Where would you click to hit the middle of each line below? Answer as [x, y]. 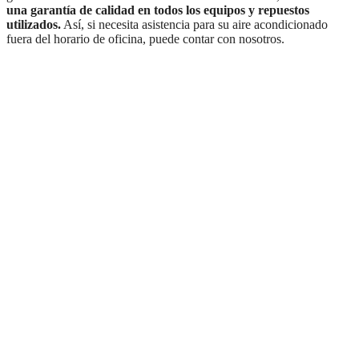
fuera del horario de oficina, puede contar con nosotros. [145, 39]
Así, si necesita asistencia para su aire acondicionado [194, 25]
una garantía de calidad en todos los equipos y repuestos [158, 10]
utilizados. [34, 25]
